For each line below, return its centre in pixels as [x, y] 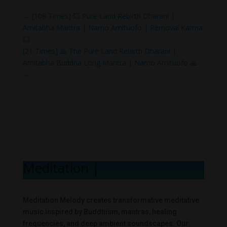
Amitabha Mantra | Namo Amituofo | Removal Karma [112, 27]
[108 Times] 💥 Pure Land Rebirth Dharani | [103, 16]
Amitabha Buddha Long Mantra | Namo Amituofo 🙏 [110, 62]
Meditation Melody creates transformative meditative [111, 200]
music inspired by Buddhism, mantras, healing [100, 212]
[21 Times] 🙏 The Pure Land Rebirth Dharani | [99, 51]
